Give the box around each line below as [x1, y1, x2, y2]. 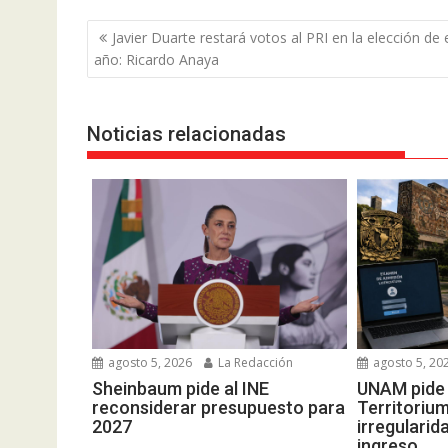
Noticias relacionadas [87, 122, 286, 146]
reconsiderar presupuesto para [92, 397, 345, 419]
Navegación [86, 17, 214, 46]
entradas [86, 69, 182, 98]
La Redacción [215, 354, 293, 372]
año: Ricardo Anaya [94, 49, 219, 69]
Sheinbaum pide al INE [92, 378, 269, 400]
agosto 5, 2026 [105, 354, 192, 372]
